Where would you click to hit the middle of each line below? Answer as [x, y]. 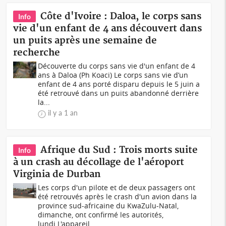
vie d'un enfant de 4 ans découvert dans [108, 29]
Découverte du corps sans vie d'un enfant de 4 [117, 66]
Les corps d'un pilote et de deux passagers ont [117, 187]
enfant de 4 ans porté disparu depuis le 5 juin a [119, 84]
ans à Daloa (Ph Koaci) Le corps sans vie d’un [113, 75]
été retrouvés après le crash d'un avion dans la [118, 196]
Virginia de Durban [57, 174]
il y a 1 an [63, 113]
